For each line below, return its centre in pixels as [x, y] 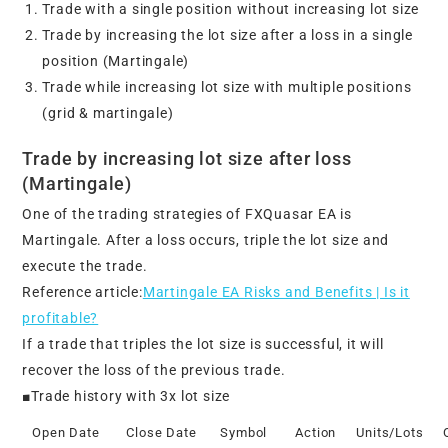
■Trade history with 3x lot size [126, 395]
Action [316, 432]
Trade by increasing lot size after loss [187, 158]
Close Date [161, 432]
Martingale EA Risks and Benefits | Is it [276, 291]
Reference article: [82, 291]
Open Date [66, 432]
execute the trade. [85, 265]
